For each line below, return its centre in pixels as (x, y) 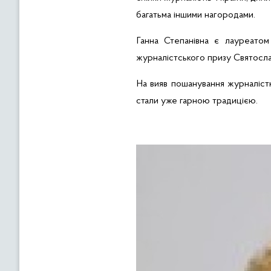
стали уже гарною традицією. (197, 101)
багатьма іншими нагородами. (196, 15)
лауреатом (247, 41)
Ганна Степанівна (173, 41)
